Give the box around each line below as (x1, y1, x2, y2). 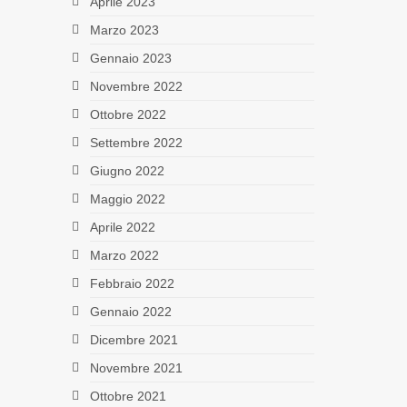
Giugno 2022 (89, 163, 164, 178)
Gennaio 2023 (89, 50, 172, 65)
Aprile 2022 (89, 219, 155, 234)
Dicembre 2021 (89, 332, 178, 347)
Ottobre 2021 (89, 388, 166, 403)
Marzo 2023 (89, 22, 159, 37)
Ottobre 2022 (89, 106, 166, 122)
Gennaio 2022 (89, 303, 172, 319)
